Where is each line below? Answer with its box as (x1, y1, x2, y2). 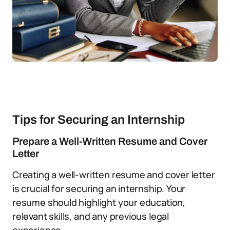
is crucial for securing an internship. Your (12, 182, 186, 195)
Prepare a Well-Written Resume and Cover (12, 136, 207, 147)
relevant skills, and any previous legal (12, 210, 169, 222)
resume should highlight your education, (12, 196, 185, 208)
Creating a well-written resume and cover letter (12, 168, 215, 181)
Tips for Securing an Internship (12, 113, 185, 126)
